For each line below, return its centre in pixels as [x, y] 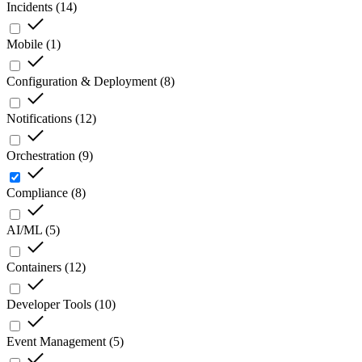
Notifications [39, 119]
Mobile [25, 44]
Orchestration [41, 156]
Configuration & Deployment [82, 82]
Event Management [56, 342]
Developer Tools [49, 305]
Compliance [37, 193]
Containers [34, 267]
